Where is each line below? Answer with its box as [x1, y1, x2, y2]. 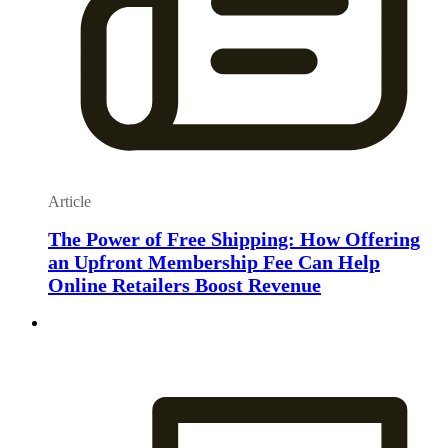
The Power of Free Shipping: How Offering [48, 227, 420, 250]
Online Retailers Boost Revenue [48, 273, 321, 296]
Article [48, 193, 91, 211]
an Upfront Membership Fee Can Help [48, 250, 380, 273]
